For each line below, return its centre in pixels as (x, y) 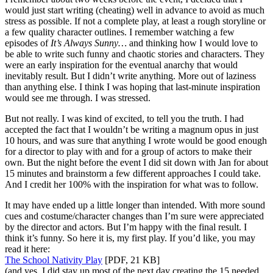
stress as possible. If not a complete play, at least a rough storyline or (135, 21)
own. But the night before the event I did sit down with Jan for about (136, 162)
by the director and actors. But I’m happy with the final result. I (126, 227)
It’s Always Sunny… (89, 43)
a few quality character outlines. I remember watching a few (120, 32)
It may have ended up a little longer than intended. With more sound (135, 205)
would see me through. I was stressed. (78, 97)
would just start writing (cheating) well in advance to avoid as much (135, 10)
